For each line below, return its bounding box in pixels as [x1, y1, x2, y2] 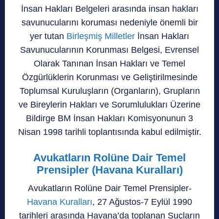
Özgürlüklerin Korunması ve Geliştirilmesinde [22, 72, 197, 82]
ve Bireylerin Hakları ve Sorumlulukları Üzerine [19, 99, 200, 109]
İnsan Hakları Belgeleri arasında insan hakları [21, 3, 198, 14]
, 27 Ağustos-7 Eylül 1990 [92, 197, 192, 207]
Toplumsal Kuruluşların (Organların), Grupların [19, 86, 200, 96]
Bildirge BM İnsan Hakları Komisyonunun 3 [26, 113, 193, 123]
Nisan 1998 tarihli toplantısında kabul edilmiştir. [18, 127, 201, 137]
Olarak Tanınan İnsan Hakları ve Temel [34, 58, 185, 68]
